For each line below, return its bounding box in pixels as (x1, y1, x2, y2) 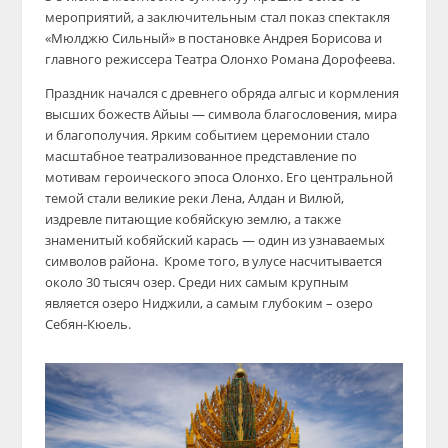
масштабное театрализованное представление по (44, 147, 357, 166)
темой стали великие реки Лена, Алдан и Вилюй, (44, 189, 344, 208)
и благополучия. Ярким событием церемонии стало (44, 126, 370, 145)
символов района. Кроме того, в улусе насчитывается (44, 252, 382, 271)
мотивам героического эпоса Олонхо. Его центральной (44, 168, 393, 187)
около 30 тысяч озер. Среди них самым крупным (44, 273, 349, 292)
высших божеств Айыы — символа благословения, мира (44, 105, 397, 124)
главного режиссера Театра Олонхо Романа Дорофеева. (44, 50, 395, 69)
